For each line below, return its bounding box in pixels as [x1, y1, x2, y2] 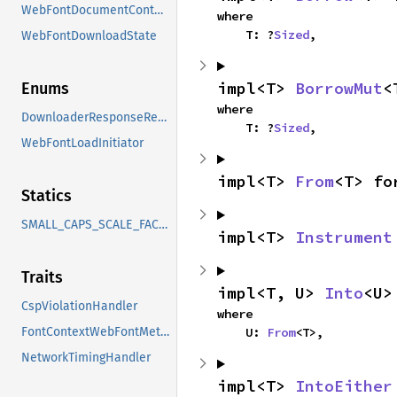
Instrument [295, 227, 393, 248]
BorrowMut [295, 78, 383, 99]
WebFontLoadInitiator [21, 136, 144, 152]
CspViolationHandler [21, 299, 137, 315]
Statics [21, 186, 72, 206]
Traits [21, 268, 63, 288]
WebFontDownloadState [21, 28, 157, 44]
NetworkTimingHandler [21, 350, 151, 366]
